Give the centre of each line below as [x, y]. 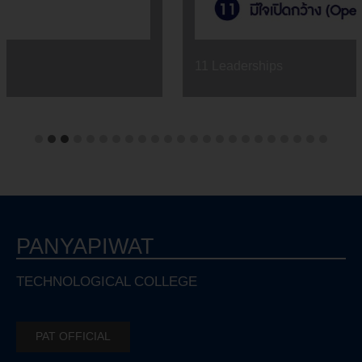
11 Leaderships [72, 66]
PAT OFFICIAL [73, 336]
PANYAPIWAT [85, 246]
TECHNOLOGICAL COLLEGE [107, 282]
